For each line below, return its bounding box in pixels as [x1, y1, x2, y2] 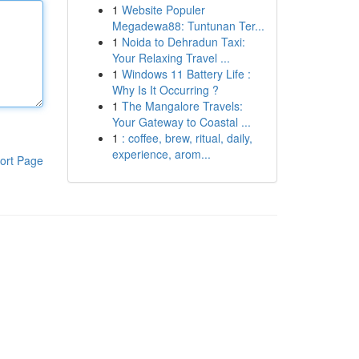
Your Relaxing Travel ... [111, 50, 230, 66]
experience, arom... [111, 146, 211, 162]
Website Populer [121, 2, 205, 18]
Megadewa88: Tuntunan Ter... [111, 18, 264, 34]
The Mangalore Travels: [121, 98, 243, 114]
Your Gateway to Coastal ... [111, 114, 251, 130]
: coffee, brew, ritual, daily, [121, 130, 252, 146]
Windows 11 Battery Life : [121, 66, 251, 82]
